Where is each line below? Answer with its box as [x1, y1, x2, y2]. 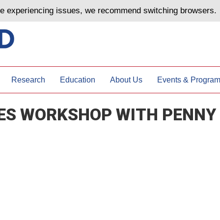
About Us [110, 75, 142, 84]
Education [59, 75, 95, 84]
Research [11, 75, 45, 84]
